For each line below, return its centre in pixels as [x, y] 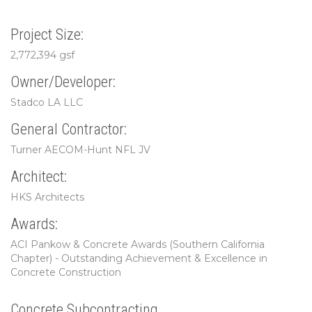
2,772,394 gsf [42, 55]
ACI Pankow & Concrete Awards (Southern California [138, 244]
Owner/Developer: [63, 82]
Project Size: [47, 34]
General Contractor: [69, 129]
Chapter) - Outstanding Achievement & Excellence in [139, 258]
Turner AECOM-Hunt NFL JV [80, 150]
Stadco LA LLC [47, 102]
